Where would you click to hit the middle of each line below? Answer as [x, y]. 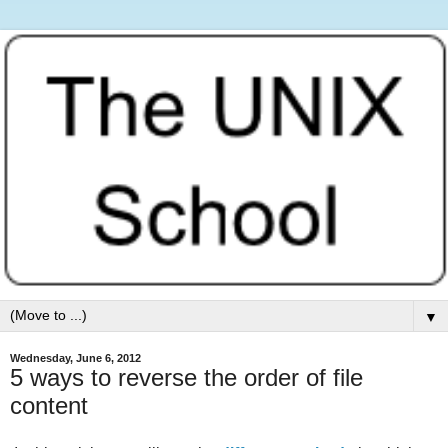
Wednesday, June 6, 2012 [75, 358]
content [49, 406]
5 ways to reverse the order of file [186, 378]
